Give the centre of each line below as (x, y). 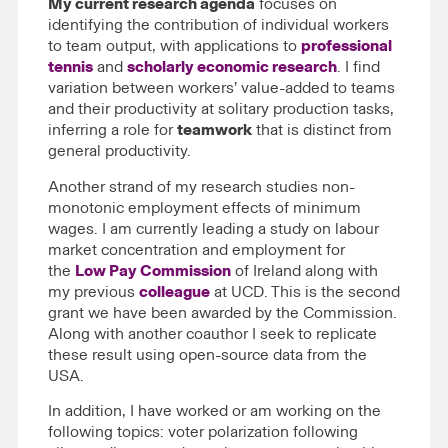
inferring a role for (112, 130)
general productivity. (119, 151)
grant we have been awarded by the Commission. (222, 312)
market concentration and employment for (196, 249)
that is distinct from (322, 130)
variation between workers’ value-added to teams (221, 88)
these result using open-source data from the (207, 354)
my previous (93, 291)
